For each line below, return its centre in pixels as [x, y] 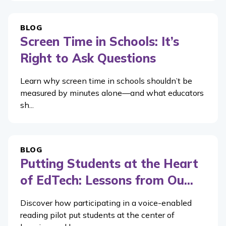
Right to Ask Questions [88, 58]
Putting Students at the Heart [109, 163]
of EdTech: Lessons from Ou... [107, 180]
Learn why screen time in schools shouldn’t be [106, 80]
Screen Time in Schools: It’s [100, 41]
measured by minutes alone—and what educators [112, 93]
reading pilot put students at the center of [97, 215]
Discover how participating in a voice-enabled [106, 203]
